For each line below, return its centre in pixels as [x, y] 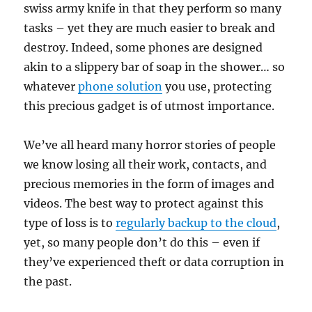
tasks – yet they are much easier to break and [150, 28]
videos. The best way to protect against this [144, 203]
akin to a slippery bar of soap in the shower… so [155, 67]
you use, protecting [217, 86]
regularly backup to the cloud [196, 223]
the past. [48, 281]
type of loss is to [70, 223]
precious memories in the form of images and [149, 184]
